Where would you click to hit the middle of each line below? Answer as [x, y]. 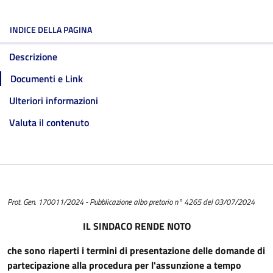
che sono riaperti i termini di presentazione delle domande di [136, 251]
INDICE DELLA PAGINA [51, 30]
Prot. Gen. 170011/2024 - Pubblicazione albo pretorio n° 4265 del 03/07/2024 [131, 202]
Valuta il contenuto [49, 123]
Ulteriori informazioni [54, 101]
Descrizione [33, 57]
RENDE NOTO [162, 226]
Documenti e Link [47, 79]
